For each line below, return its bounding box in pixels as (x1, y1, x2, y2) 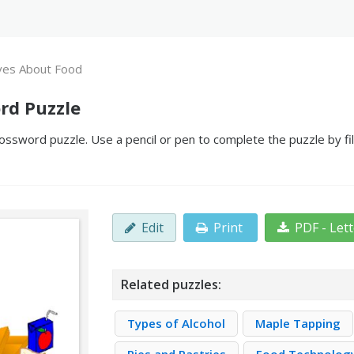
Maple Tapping (255, 315, 341, 331)
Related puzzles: (121, 276, 222, 293)
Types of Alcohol (127, 315, 226, 331)
